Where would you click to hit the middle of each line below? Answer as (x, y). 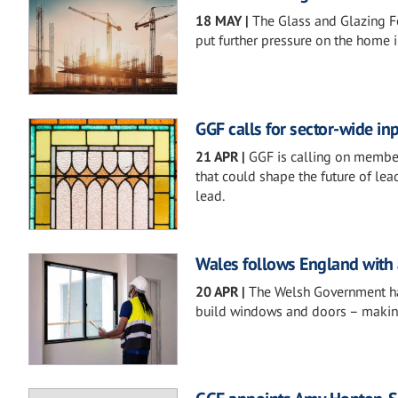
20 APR (217, 291)
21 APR (217, 156)
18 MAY (219, 21)
